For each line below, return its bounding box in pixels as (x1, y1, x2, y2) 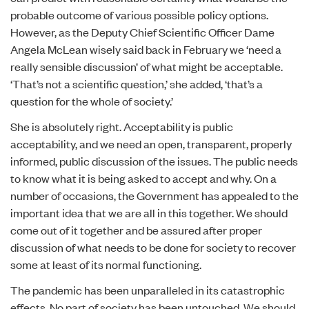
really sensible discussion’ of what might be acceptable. (10, 59, 283, 74)
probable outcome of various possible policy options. (10, 7, 268, 22)
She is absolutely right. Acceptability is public (10, 119, 233, 134)
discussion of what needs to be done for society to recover (10, 239, 296, 255)
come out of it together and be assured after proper (10, 222, 262, 237)
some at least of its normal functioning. (10, 257, 201, 272)
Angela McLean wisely (10, 41, 123, 57)
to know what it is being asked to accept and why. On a (10, 170, 277, 186)
